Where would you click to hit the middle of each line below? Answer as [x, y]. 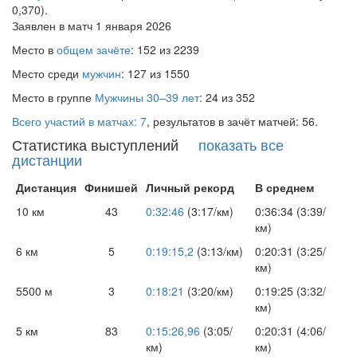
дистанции [47, 160]
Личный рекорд [190, 188]
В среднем [284, 188]
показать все [241, 145]
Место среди [47, 74]
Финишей [111, 188]
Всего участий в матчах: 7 [79, 122]
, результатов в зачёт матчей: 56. [232, 122]
